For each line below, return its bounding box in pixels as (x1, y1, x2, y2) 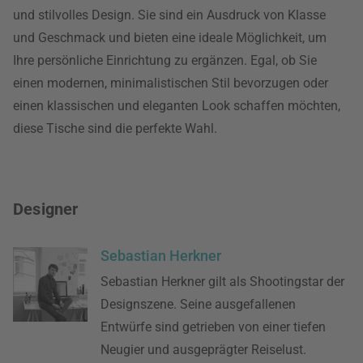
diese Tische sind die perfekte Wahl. (13, 121, 217, 137)
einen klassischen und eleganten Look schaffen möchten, (13, 98, 340, 114)
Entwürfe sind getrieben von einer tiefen (100, 319, 327, 335)
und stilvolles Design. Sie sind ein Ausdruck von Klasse (13, 7, 326, 23)
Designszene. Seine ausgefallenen (100, 297, 297, 313)
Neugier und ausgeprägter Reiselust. (100, 342, 307, 358)
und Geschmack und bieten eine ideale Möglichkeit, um (13, 30, 327, 46)
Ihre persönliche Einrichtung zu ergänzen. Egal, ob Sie (13, 53, 317, 69)
